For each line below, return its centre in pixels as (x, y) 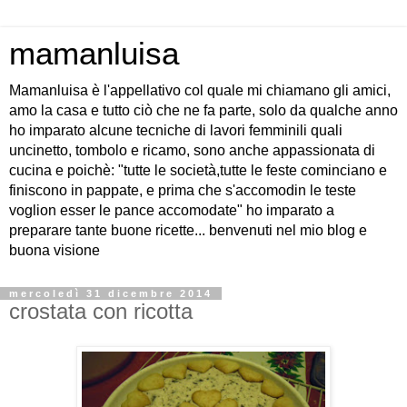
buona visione (55, 250)
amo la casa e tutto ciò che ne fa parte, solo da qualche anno (203, 110)
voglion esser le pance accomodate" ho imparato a (172, 210)
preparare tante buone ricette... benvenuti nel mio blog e (188, 230)
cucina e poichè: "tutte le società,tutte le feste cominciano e (198, 170)
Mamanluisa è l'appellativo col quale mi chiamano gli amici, (200, 90)
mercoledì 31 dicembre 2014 (111, 293)
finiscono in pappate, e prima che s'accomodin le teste (183, 190)
